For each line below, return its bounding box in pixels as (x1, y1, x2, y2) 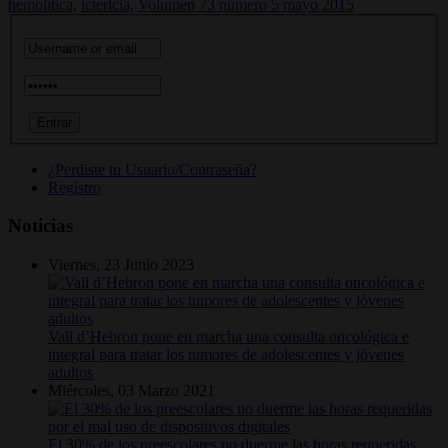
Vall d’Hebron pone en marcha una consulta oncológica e (48, 328, 409, 345)
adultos (48, 364, 93, 381)
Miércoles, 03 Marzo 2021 (48, 382, 215, 399)
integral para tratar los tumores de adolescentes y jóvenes (48, 346, 404, 363)
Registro (48, 178, 101, 196)
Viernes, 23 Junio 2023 (48, 256, 194, 273)
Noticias (8, 215, 73, 237)
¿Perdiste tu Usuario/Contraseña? (48, 160, 257, 178)
